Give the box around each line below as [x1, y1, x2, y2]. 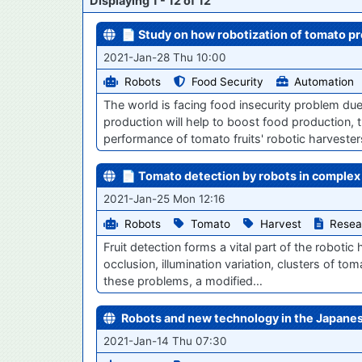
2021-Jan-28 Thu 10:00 [103, 50, 226, 64]
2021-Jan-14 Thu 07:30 [103, 335, 227, 348]
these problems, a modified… [103, 274, 263, 288]
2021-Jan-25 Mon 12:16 [103, 192, 225, 206]
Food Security [192, 75, 263, 89]
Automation [294, 75, 354, 89]
